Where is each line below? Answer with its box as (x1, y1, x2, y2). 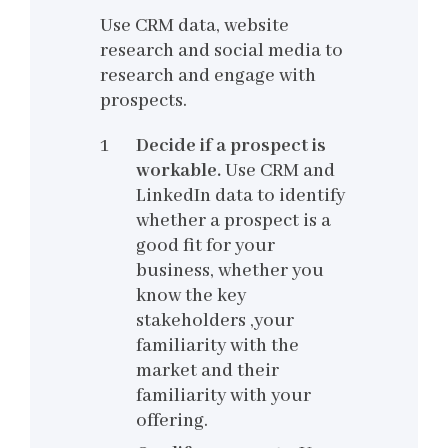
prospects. (100, 89, 187, 114)
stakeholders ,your (136, 309, 294, 334)
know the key (136, 284, 246, 309)
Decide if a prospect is (136, 134, 326, 159)
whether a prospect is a (136, 209, 331, 234)
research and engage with (100, 64, 316, 89)
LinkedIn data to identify (136, 184, 345, 209)
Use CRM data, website (100, 14, 289, 39)
